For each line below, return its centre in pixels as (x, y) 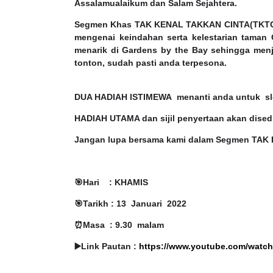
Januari (147, 204)
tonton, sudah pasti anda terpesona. (151, 63)
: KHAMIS (129, 183)
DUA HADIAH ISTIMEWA (123, 97)
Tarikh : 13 (106, 204)
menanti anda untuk (218, 97)
